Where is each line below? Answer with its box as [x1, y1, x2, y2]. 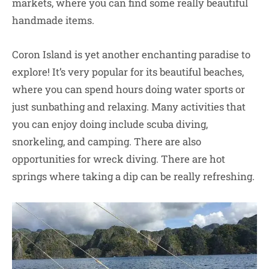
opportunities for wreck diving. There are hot [12, 152, 225, 166]
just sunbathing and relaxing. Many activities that [12, 100, 246, 114]
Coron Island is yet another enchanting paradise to [12, 47, 250, 62]
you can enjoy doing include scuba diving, [12, 117, 208, 131]
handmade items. [12, 13, 94, 28]
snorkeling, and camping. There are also [12, 134, 201, 149]
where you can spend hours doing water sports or [12, 82, 245, 97]
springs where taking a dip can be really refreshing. [12, 169, 255, 184]
